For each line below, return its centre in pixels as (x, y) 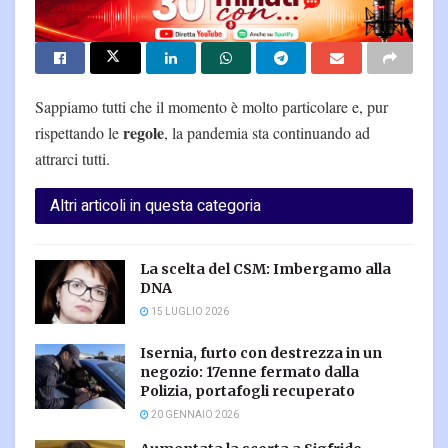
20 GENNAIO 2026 (194, 415)
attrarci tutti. (72, 158)
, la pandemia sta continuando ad (267, 132)
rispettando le (79, 132)
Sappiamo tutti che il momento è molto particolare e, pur (211, 106)
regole (143, 132)
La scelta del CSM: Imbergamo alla (265, 268)
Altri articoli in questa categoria (155, 205)
